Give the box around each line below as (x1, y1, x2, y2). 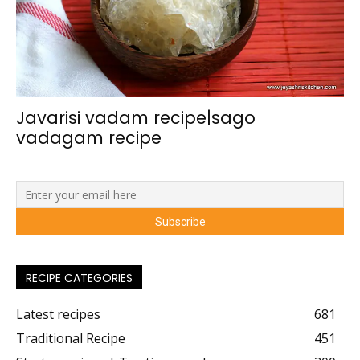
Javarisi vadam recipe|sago (16, 106, 256, 130)
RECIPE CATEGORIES (26, 270, 133, 287)
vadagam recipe (16, 126, 162, 150)
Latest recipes (16, 305, 100, 324)
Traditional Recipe (16, 329, 125, 348)
